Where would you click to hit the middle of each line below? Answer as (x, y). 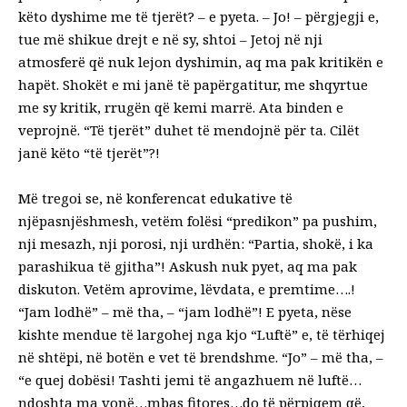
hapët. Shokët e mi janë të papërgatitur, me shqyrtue (193, 84)
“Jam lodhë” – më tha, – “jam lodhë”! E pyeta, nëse (185, 311)
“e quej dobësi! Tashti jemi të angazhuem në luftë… (190, 379)
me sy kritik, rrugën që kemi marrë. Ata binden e (181, 107)
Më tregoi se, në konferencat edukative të (155, 198)
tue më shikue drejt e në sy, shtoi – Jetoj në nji (170, 39)
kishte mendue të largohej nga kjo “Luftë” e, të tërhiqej (202, 334)
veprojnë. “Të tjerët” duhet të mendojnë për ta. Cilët (189, 129)
